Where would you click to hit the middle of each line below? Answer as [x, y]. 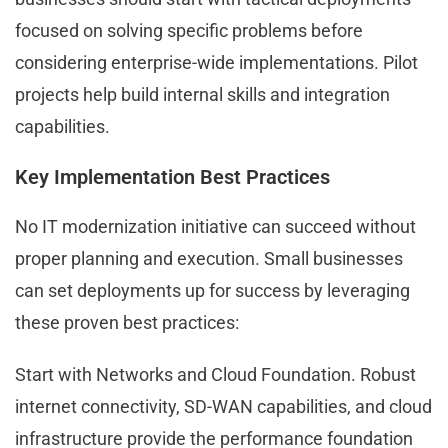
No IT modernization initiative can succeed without [215, 227]
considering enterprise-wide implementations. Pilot [216, 63]
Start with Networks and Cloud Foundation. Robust [215, 375]
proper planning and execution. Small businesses [209, 259]
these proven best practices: [129, 323]
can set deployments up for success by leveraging [212, 291]
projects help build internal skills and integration [202, 95]
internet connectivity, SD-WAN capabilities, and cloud [223, 407]
